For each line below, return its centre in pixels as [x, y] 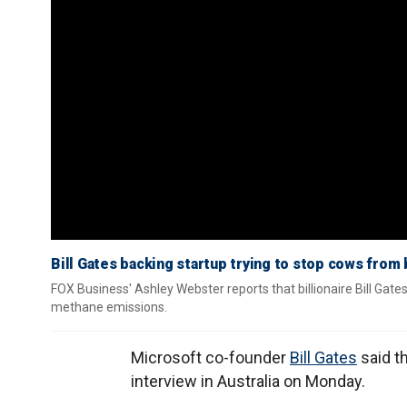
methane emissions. [109, 307]
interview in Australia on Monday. [248, 381]
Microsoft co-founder [210, 357]
